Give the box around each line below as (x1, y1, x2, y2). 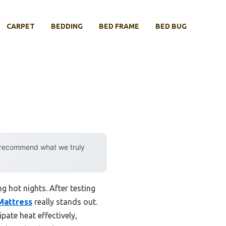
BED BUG (155, 22, 187, 31)
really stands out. (32, 197, 97, 206)
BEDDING (51, 22, 83, 31)
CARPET (7, 22, 35, 31)
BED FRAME (99, 22, 139, 31)
